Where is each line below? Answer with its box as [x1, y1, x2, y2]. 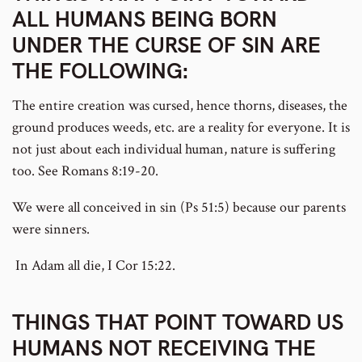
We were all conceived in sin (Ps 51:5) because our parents [12, 198, 346, 217]
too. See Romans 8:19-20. [12, 162, 158, 181]
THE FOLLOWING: [12, 56, 188, 85]
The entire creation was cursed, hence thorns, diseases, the [12, 96, 347, 116]
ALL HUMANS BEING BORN [12, 4, 277, 33]
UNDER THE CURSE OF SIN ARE [12, 30, 321, 59]
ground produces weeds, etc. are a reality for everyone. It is [12, 118, 350, 137]
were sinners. [12, 220, 90, 239]
